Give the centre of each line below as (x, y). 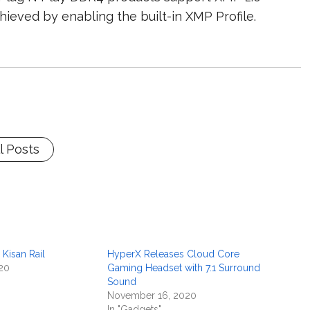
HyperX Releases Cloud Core (174, 254)
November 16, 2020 (152, 295)
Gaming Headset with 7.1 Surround (184, 268)
